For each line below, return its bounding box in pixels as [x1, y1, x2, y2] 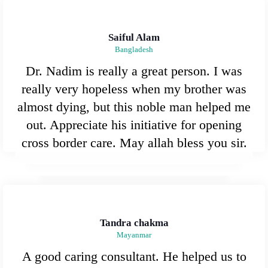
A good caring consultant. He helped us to [22, 248, 246, 264]
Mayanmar [117, 230, 151, 239]
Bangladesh [115, 44, 153, 54]
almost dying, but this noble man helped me [17, 99, 251, 114]
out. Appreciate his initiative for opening [26, 117, 242, 132]
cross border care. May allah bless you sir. [21, 135, 247, 150]
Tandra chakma [99, 217, 169, 229]
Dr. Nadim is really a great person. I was [26, 63, 242, 78]
